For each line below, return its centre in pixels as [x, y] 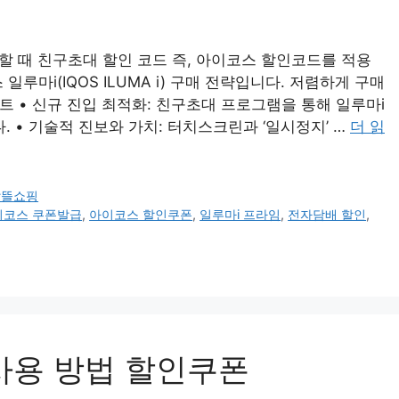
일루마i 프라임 [240, 215]
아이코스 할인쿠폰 [141, 215]
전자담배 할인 [327, 215]
